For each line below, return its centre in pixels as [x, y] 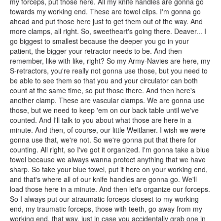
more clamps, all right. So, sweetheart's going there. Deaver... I [108, 31]
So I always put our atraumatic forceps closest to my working [104, 199]
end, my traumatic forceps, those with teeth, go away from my [106, 209]
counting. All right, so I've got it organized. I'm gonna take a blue [110, 149]
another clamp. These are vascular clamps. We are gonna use [107, 100]
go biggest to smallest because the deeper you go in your [99, 41]
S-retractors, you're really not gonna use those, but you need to [109, 71]
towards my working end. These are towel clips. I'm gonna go [105, 11]
